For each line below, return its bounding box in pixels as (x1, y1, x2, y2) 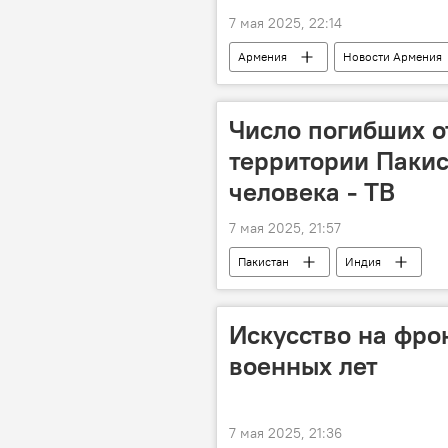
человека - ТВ (229, 175, 395, 208)
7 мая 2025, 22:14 (229, 14, 342, 32)
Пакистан (238, 254, 289, 269)
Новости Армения (343, 49, 442, 64)
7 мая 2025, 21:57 (229, 219, 341, 237)
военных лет (229, 349, 378, 382)
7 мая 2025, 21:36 (229, 424, 342, 442)
